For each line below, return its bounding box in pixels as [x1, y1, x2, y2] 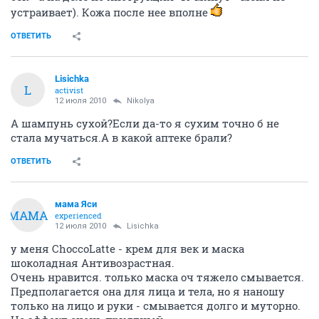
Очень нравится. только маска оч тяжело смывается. [11, 270, 304, 284]
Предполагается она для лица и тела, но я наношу [11, 284, 285, 298]
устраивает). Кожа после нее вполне [11, 5, 211, 19]
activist [55, 85, 83, 95]
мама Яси [55, 199, 97, 209]
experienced [55, 210, 102, 221]
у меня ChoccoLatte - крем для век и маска [11, 241, 244, 256]
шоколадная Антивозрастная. [11, 256, 174, 270]
